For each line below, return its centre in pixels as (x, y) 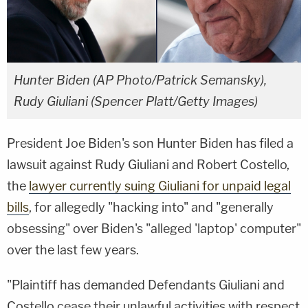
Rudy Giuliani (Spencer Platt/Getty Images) (136, 101)
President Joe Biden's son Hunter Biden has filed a (150, 143)
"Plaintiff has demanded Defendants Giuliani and (146, 285)
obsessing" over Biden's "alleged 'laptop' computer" (154, 228)
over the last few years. (73, 250)
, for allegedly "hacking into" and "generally (151, 207)
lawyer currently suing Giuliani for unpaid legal (160, 186)
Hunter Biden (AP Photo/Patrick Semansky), (140, 80)
